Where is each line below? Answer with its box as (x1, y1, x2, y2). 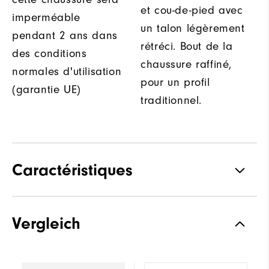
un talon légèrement (141, 22, 245, 35)
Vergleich (12, 214, 80, 234)
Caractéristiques (12, 160, 133, 180)
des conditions (12, 47, 87, 61)
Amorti (12, 252, 45, 265)
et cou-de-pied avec (141, 4, 243, 17)
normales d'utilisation (12, 65, 122, 79)
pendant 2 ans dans (12, 29, 118, 43)
